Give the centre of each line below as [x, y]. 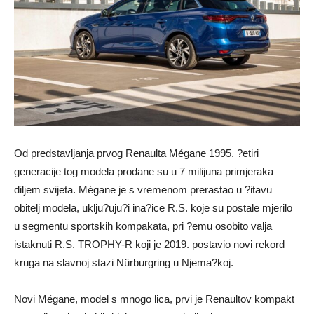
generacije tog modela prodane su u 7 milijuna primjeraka [144, 171]
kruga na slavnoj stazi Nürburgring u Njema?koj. [124, 262]
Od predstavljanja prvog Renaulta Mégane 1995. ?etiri [136, 153]
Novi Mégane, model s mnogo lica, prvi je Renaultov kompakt [154, 299]
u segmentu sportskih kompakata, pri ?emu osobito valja [143, 226]
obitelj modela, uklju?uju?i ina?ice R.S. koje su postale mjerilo [153, 207]
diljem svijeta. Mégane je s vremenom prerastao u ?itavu [143, 189]
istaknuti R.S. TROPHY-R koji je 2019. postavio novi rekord [149, 244]
